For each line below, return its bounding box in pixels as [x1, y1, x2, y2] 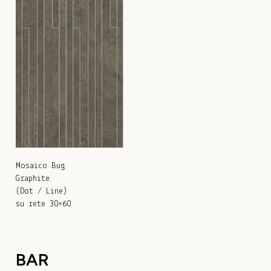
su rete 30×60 [16, 200, 71, 209]
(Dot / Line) [16, 187, 67, 197]
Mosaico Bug [16, 162, 65, 171]
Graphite [16, 174, 50, 184]
